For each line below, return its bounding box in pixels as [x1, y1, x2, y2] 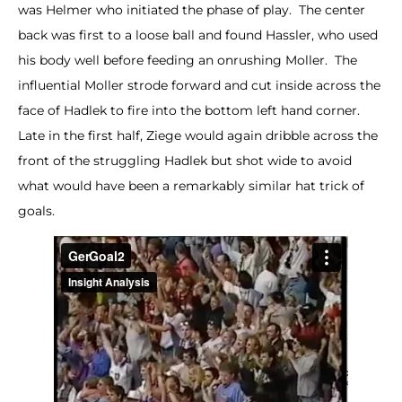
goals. [18, 202, 55, 219]
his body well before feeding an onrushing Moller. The [18, 51, 357, 68]
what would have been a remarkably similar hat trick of [18, 177, 364, 194]
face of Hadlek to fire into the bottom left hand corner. [18, 101, 363, 118]
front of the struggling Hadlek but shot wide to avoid [18, 152, 352, 169]
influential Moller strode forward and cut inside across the [18, 76, 380, 93]
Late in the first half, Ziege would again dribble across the [18, 127, 378, 144]
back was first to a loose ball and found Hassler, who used [18, 26, 378, 43]
